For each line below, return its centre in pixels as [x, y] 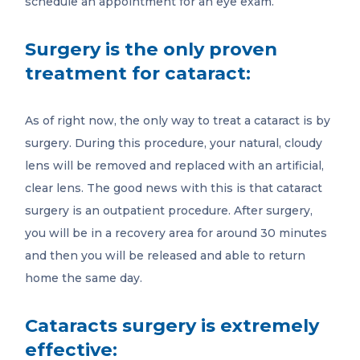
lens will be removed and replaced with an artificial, [175, 166]
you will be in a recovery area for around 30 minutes [176, 233]
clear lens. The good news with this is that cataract [174, 188]
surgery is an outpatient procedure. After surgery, [169, 211]
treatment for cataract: [138, 74]
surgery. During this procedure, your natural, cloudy [174, 143]
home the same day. [84, 278]
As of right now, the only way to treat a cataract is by [178, 121]
